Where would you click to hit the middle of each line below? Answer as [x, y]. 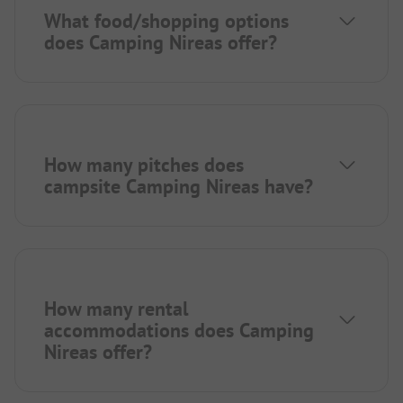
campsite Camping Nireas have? [179, 186]
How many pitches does [144, 164]
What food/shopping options [166, 20]
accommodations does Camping [179, 330]
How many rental [116, 308]
